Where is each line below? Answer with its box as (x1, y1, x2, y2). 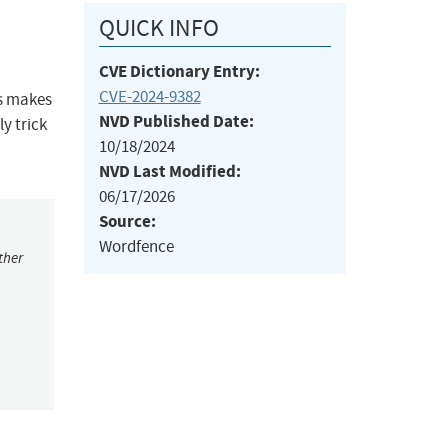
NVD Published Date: (98, 110, 254, 134)
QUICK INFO (98, 13, 219, 44)
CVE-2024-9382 (98, 86, 201, 108)
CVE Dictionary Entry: (98, 60, 260, 84)
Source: (98, 210, 156, 234)
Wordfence (98, 236, 174, 258)
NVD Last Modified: (98, 160, 241, 184)
